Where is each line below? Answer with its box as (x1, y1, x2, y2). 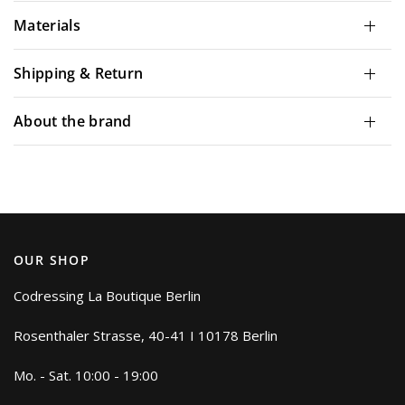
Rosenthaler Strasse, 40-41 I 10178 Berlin (14, 326, 278, 345)
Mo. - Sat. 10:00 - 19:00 (14, 366, 159, 385)
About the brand (14, 111, 132, 132)
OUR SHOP (14, 251, 90, 269)
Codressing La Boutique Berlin (14, 287, 202, 306)
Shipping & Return (14, 63, 144, 84)
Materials (14, 15, 80, 36)
